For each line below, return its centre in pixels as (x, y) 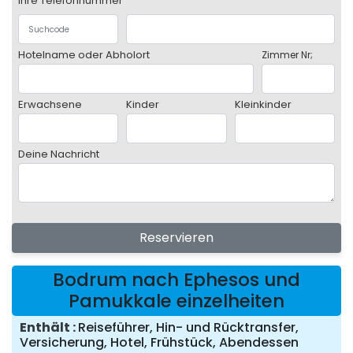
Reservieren (176, 238)
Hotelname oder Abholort (84, 55)
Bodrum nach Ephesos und (176, 280)
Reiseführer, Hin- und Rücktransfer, (188, 328)
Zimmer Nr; (287, 55)
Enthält (45, 328)
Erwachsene (50, 105)
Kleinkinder (263, 105)
